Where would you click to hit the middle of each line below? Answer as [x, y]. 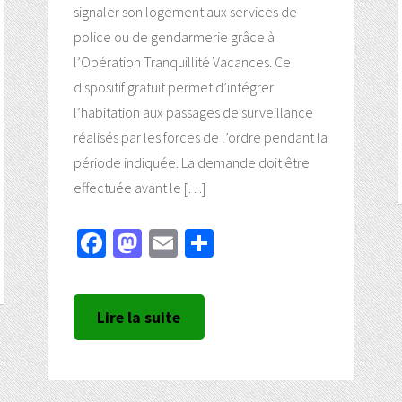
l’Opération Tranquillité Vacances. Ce [182, 62]
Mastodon [199, 244]
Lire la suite [139, 317]
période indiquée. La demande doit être [191, 163]
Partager [261, 244]
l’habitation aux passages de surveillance [193, 113]
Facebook [161, 244]
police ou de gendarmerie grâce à [174, 37]
